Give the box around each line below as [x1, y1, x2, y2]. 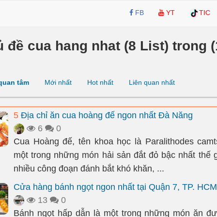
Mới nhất [45, 78, 72, 86]
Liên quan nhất [129, 78, 175, 86]
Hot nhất [87, 78, 113, 86]
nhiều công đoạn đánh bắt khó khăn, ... [14, 164, 164, 173]
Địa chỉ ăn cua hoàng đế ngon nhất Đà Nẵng [18, 110, 193, 120]
